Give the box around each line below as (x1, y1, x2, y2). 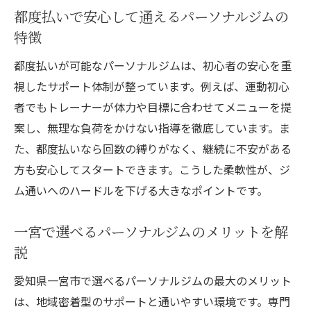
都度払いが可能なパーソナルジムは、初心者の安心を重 (14, 57, 292, 74)
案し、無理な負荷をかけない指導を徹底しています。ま (14, 119, 290, 137)
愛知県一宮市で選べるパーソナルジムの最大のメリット (14, 272, 292, 289)
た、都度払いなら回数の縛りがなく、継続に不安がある (14, 140, 292, 158)
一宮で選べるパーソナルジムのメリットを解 (14, 221, 288, 242)
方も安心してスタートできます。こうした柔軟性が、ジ (14, 161, 290, 178)
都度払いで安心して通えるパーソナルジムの (14, 6, 289, 27)
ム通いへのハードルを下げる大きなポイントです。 (14, 182, 268, 199)
